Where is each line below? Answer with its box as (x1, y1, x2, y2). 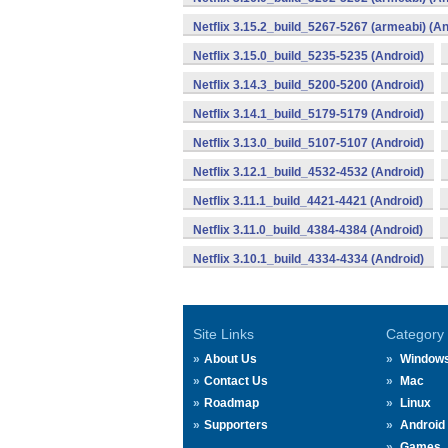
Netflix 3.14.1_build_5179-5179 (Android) (193, 107, 424, 121)
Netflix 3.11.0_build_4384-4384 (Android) (193, 223, 423, 237)
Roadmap (204, 396, 259, 410)
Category (385, 326, 444, 342)
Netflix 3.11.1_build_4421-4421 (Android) (193, 194, 423, 208)
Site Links (193, 326, 254, 342)
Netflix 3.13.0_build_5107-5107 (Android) (193, 136, 424, 150)
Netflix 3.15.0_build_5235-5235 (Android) (193, 49, 424, 63)
